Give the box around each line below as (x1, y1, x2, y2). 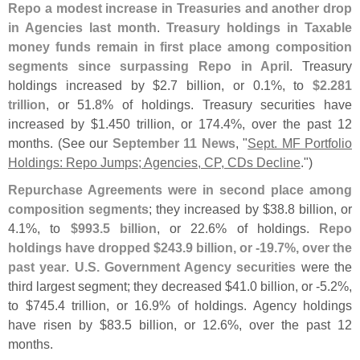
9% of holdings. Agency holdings (152, 298, 352, 313)
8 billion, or (287, 202, 353, 217)
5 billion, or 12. (125, 317, 220, 333)
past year (8, 260, 67, 275)
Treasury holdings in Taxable (166, 20, 352, 35)
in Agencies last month (8, 20, 157, 35)
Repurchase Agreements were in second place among (8, 182, 352, 198)
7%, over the (277, 240, 352, 256)
